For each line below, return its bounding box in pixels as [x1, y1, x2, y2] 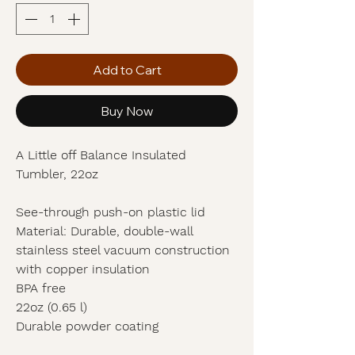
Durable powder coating [16, 319, 158, 334]
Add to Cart [92, 62, 162, 78]
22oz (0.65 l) [16, 300, 87, 315]
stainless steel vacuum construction [16, 242, 230, 258]
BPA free [16, 281, 66, 296]
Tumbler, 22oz [16, 166, 98, 181]
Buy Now [101, 103, 153, 119]
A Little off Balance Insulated [16, 147, 186, 162]
